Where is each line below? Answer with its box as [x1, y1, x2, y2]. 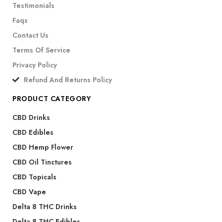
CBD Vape [12, 186, 46, 197]
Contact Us [12, 30, 49, 40]
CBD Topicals [12, 171, 56, 182]
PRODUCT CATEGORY [12, 93, 91, 104]
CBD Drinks [12, 112, 50, 122]
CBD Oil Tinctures [12, 157, 72, 167]
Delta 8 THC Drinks [12, 201, 77, 212]
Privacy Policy [12, 59, 57, 70]
